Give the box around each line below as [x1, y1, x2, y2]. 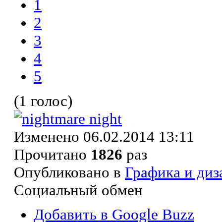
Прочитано [14, 145, 91, 163]
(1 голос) [14, 92, 72, 110]
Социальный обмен [14, 181, 143, 199]
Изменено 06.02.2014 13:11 [14, 127, 194, 145]
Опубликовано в [14, 163, 121, 181]
